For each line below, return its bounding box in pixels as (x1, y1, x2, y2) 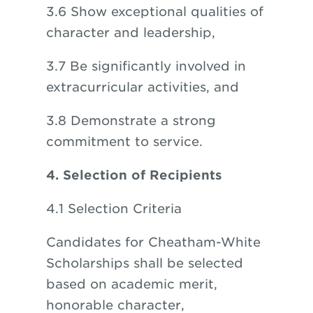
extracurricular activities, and (45, 80, 239, 94)
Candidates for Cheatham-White (45, 235, 261, 249)
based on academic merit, (45, 277, 217, 291)
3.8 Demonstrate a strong (45, 113, 216, 128)
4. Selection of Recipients (45, 168, 222, 182)
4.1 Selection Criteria (45, 201, 182, 216)
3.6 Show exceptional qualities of (45, 4, 263, 19)
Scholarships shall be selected (45, 256, 243, 270)
